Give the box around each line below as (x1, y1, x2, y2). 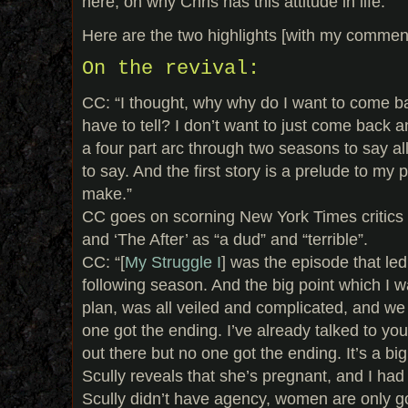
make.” (82, 184, 132, 204)
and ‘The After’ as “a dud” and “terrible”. (82, 229, 368, 250)
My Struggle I (125, 252, 221, 272)
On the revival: (82, 56, 260, 80)
